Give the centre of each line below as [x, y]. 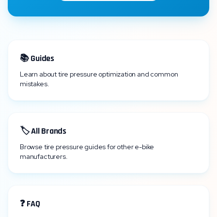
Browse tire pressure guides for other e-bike [87, 147]
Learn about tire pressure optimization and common [99, 74]
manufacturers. [44, 156]
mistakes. [35, 84]
